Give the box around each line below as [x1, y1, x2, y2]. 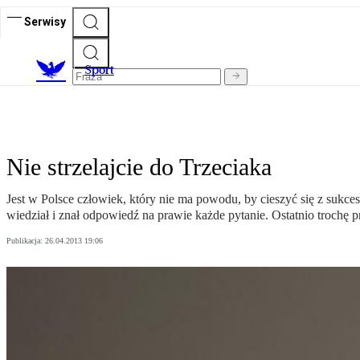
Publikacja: [6, 236, 45, 246]
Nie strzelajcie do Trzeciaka [6, 153, 272, 181]
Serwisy [24, 14, 66, 28]
